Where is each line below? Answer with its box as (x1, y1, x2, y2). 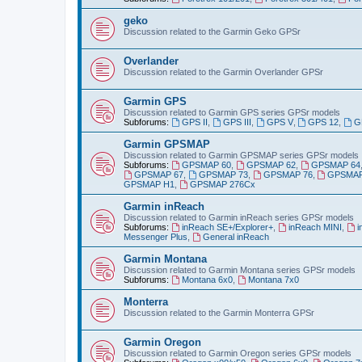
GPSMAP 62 (246, 159, 296, 170)
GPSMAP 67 (133, 169, 183, 179)
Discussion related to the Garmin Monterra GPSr (124, 307, 314, 318)
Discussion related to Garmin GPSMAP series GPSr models (124, 149, 359, 160)
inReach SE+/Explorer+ (181, 221, 273, 232)
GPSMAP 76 (263, 169, 313, 179)
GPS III (222, 116, 251, 127)
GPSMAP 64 (310, 159, 360, 170)
